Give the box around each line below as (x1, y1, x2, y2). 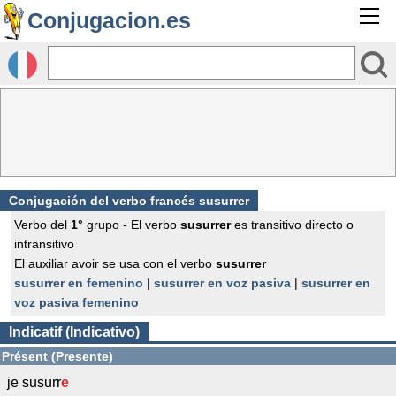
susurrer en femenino (14, 276, 143, 290)
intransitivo (14, 237, 74, 251)
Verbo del (14, 217, 71, 232)
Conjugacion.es (27, 8, 191, 33)
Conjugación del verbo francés (9, 194, 199, 208)
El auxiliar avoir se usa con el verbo (14, 256, 216, 270)
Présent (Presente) (2, 349, 113, 363)
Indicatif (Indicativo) (9, 324, 140, 339)
